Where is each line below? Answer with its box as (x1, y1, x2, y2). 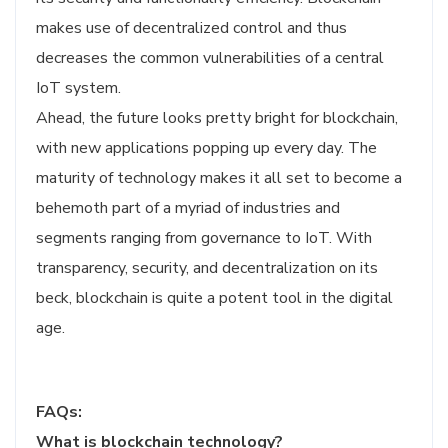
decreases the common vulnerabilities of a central (36, 47, 384, 69)
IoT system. (36, 77, 121, 99)
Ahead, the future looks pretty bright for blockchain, (36, 107, 398, 129)
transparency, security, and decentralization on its (36, 257, 378, 279)
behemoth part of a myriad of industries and (36, 197, 340, 219)
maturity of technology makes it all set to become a (36, 167, 402, 189)
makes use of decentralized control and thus (36, 17, 347, 39)
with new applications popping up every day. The (36, 137, 377, 159)
